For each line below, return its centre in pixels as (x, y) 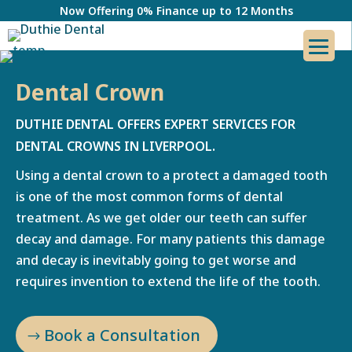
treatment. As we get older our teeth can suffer (161, 218)
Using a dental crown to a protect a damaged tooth (172, 175)
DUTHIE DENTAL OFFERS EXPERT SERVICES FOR (156, 124)
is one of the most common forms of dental (149, 196)
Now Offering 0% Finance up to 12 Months (176, 11)
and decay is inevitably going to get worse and (156, 260)
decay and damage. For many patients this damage (170, 239)
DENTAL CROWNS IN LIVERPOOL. (115, 146)
